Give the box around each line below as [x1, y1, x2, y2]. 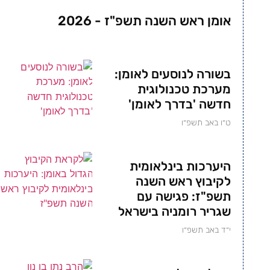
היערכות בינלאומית [130, 158, 231, 174]
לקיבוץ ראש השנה [136, 173, 231, 189]
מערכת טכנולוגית [137, 81, 231, 96]
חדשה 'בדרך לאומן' [128, 96, 231, 111]
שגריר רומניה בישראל [118, 203, 231, 219]
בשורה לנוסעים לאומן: [115, 66, 231, 81]
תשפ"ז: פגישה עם [137, 188, 231, 204]
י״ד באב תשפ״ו [182, 224, 231, 235]
